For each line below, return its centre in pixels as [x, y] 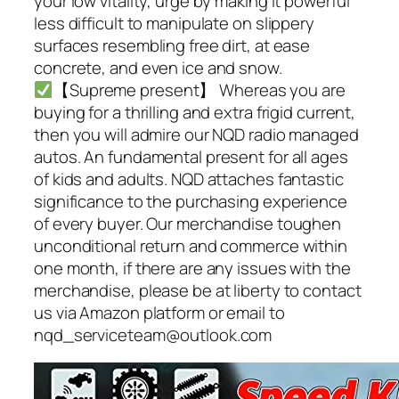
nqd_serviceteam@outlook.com [153, 334]
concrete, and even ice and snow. [158, 67]
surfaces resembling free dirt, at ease [172, 45]
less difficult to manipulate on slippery [174, 23]
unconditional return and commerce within [191, 245]
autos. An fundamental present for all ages [191, 156]
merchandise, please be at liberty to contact [198, 290]
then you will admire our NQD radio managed [196, 134]
